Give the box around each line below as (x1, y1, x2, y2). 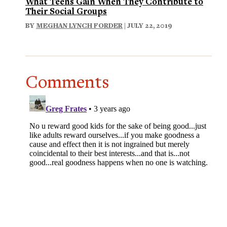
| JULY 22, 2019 (123, 21, 172, 30)
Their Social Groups (25, 5, 107, 17)
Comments (25, 70, 109, 93)
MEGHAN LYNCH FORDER (36, 21, 123, 30)
